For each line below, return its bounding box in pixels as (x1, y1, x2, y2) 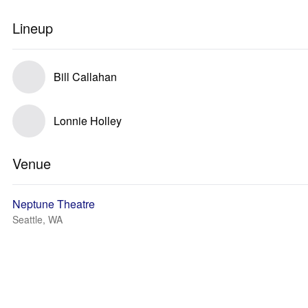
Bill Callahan (54, 69, 117, 85)
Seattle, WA (12, 212, 63, 226)
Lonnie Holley (54, 113, 122, 129)
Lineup (12, 18, 53, 38)
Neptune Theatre (12, 196, 95, 212)
